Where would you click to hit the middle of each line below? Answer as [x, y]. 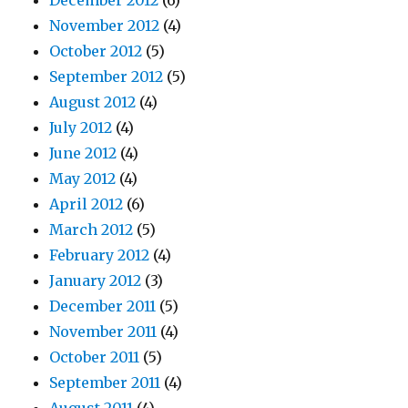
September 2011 [105, 383]
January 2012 [96, 281]
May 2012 [83, 179]
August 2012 [93, 102]
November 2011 [103, 332]
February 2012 [100, 255]
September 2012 [107, 77]
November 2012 [105, 26]
